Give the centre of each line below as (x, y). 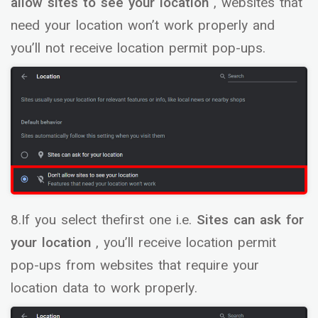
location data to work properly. (104, 289)
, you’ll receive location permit (186, 243)
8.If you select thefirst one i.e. (101, 220)
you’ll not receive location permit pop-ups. (138, 48)
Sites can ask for (248, 220)
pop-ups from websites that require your (135, 266)
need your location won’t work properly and (143, 25)
